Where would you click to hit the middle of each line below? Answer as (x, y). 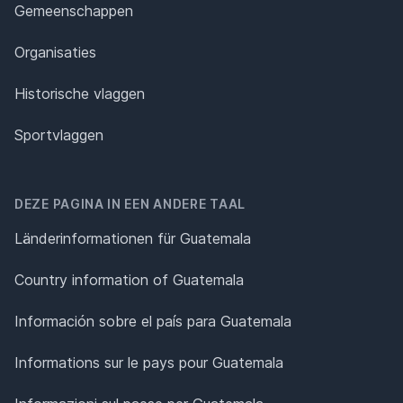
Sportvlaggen (59, 135)
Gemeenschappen (74, 11)
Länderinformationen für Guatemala (133, 239)
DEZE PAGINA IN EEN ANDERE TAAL (130, 204)
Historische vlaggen (80, 94)
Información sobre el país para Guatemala (153, 322)
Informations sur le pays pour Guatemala (149, 363)
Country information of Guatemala (129, 280)
